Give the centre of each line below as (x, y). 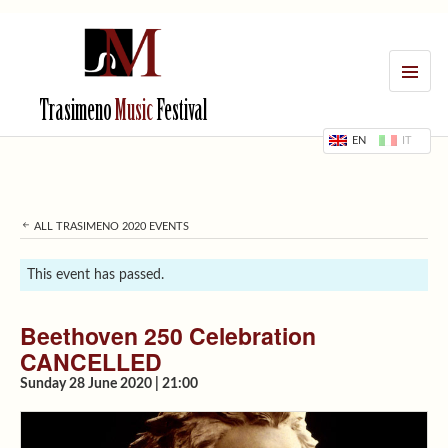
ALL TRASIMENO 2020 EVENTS (110, 226)
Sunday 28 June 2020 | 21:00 (109, 383)
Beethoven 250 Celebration (168, 335)
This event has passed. (95, 274)
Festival (180, 113)
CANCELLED (91, 361)
